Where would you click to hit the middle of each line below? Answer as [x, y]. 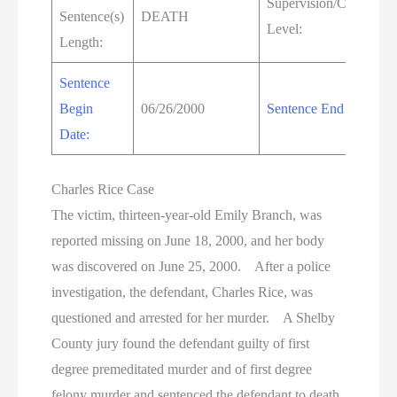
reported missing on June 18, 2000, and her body [188, 241]
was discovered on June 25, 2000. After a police [191, 267]
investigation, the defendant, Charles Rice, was [183, 292]
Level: [285, 29]
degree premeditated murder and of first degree [182, 370]
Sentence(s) [92, 17]
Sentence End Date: [323, 109]
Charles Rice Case [103, 190]
